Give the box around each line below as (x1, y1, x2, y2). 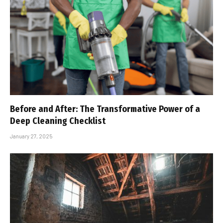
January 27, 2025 (10, 132, 52, 139)
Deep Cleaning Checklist (10, 115, 106, 126)
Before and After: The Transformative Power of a (10, 103, 200, 114)
